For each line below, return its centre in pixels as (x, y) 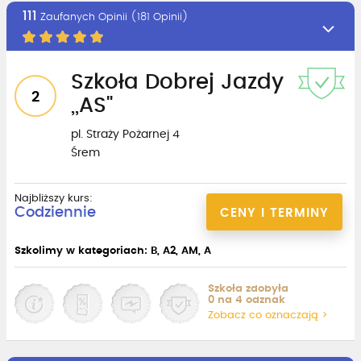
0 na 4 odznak (247, 300)
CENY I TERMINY (274, 213)
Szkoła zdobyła (248, 288)
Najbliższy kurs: (54, 198)
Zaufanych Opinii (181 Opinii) (113, 17)
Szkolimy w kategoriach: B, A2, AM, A (113, 251)
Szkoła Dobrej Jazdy (177, 82)
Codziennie (55, 212)
